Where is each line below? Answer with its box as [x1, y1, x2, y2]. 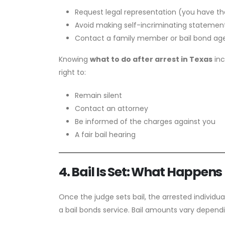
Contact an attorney [75, 103, 148, 114]
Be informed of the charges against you [75, 116, 215, 127]
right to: [59, 67, 86, 77]
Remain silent [75, 90, 122, 100]
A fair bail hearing [75, 129, 136, 140]
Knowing [59, 54, 90, 64]
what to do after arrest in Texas [90, 54, 212, 64]
